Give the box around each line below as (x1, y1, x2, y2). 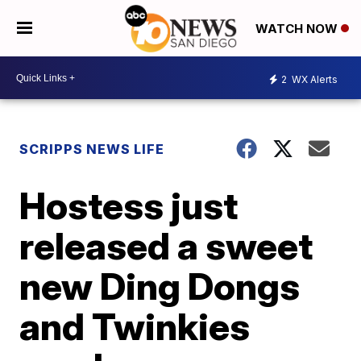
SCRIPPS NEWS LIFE (19, 141, 165, 157)
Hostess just (19, 183, 239, 228)
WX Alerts (289, 73, 338, 85)
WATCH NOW (255, 21, 341, 37)
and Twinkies (19, 304, 251, 349)
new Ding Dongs (19, 263, 301, 309)
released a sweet (19, 223, 313, 268)
